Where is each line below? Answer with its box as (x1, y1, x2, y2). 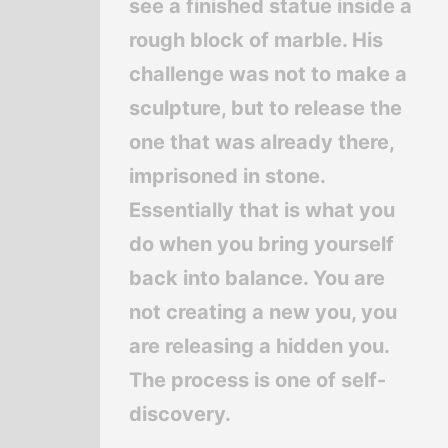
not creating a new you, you (128, 300, 397, 325)
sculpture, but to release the (128, 96, 402, 121)
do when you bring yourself (128, 232, 394, 257)
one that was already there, (128, 130, 395, 155)
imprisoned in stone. (128, 164, 326, 189)
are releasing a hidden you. (128, 334, 390, 359)
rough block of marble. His (128, 28, 383, 53)
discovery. (128, 402, 231, 427)
